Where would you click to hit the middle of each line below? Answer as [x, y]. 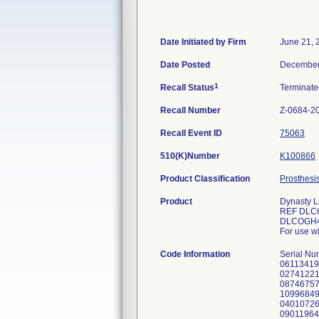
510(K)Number [190, 156]
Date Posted [185, 65]
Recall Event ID [191, 133]
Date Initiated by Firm [203, 42]
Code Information [195, 254]
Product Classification [205, 179]
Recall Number [190, 110]
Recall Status [187, 88]
